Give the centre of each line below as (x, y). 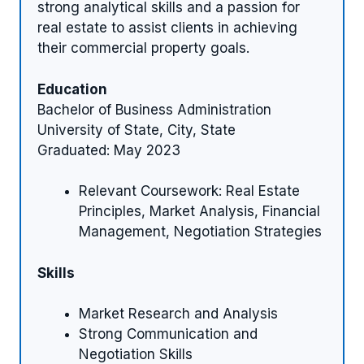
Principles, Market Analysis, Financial (199, 212)
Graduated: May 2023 (109, 150)
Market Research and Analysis (178, 314)
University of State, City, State (136, 130)
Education (72, 89)
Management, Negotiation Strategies (200, 232)
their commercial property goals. (143, 48)
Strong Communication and (168, 334)
